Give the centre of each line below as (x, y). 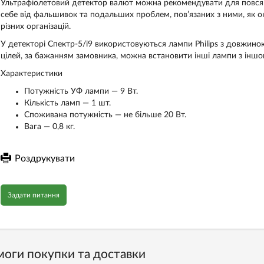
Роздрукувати (44, 159)
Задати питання (33, 195)
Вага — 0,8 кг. (49, 127)
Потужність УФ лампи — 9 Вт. (81, 91)
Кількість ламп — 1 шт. (68, 103)
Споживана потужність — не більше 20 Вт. (105, 115)
